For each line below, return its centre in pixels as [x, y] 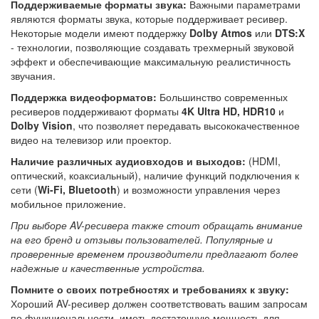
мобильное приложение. [68, 203]
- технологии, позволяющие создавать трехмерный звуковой [152, 47]
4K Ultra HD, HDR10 [229, 111]
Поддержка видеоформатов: [84, 96]
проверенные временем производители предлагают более [155, 253]
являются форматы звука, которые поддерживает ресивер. [149, 18]
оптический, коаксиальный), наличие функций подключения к [155, 175]
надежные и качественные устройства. [108, 267]
